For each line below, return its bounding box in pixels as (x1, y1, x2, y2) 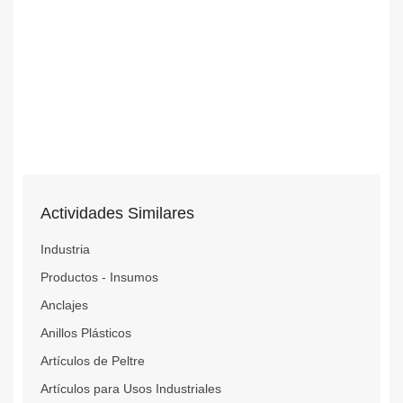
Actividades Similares (40, 203, 194, 222)
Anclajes (40, 297, 88, 312)
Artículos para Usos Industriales (40, 381, 221, 396)
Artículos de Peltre (40, 353, 145, 368)
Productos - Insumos (40, 269, 158, 284)
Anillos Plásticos (40, 325, 131, 340)
